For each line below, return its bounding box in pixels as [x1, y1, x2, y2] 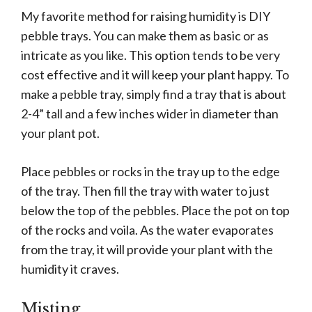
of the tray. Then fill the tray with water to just [21, 183, 270, 199]
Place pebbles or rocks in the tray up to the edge [21, 164, 280, 180]
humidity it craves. [21, 261, 121, 277]
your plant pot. [21, 125, 100, 141]
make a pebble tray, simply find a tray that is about [21, 86, 286, 102]
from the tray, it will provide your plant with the [21, 242, 273, 258]
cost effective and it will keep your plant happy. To [21, 67, 289, 83]
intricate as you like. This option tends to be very [21, 47, 280, 63]
